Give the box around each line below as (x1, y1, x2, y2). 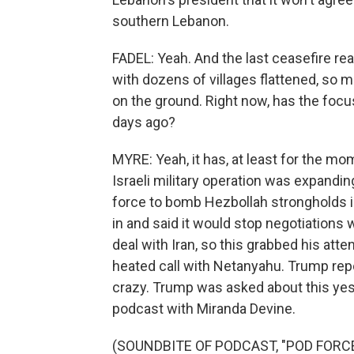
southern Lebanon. (112, 13, 229, 29)
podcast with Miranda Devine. (112, 300, 296, 317)
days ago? (112, 114, 175, 130)
